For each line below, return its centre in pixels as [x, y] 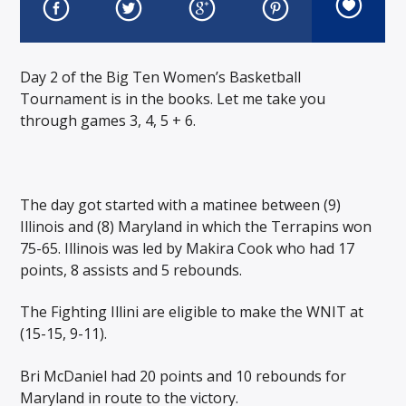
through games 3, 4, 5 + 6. [108, 120]
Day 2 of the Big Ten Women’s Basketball [161, 77]
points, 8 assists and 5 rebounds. [131, 270]
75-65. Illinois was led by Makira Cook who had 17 [188, 248]
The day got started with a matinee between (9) [181, 204]
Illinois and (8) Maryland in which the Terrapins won [196, 226]
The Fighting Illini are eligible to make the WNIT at [192, 312]
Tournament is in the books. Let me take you [173, 98]
